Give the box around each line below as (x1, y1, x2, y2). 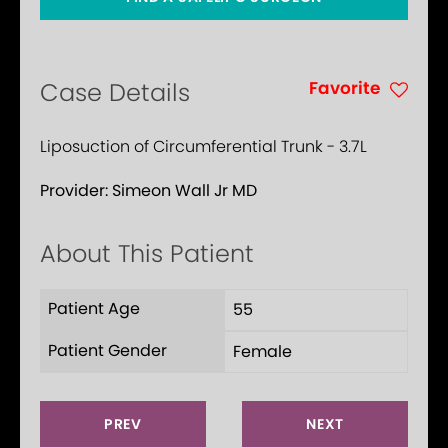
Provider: (40, 179, 112, 203)
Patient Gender (48, 339, 167, 363)
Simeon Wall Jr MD (112, 179, 257, 203)
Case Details (40, 76, 190, 110)
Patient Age (48, 297, 140, 321)
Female (233, 340, 292, 364)
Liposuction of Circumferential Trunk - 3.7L (40, 135, 367, 159)
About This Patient (40, 237, 254, 271)
